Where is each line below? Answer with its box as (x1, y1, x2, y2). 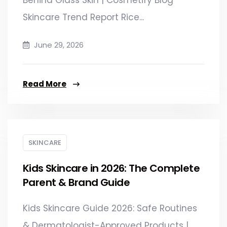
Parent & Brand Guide (23, 175, 130, 190)
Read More (23, 78, 66, 89)
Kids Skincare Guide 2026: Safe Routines (23, 202, 197, 214)
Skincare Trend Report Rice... (23, 11, 144, 23)
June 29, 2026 (32, 39, 84, 50)
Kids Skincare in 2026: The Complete (23, 161, 200, 175)
